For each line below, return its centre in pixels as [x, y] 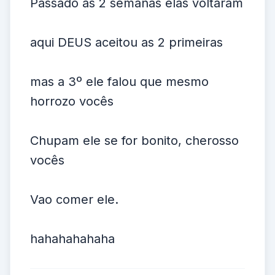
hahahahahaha [72, 239]
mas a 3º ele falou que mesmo [119, 82]
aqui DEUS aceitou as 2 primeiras [126, 42]
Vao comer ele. [74, 199]
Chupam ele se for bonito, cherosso [134, 141]
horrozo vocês [72, 101]
